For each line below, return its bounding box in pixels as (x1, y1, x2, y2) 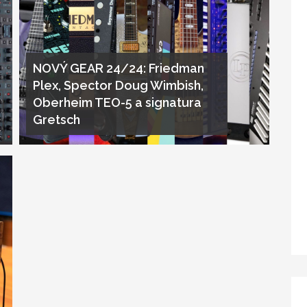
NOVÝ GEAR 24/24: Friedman (32, 61, 204, 76)
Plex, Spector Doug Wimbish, (32, 78, 204, 93)
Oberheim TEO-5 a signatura (32, 95, 201, 110)
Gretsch (32, 112, 80, 127)
